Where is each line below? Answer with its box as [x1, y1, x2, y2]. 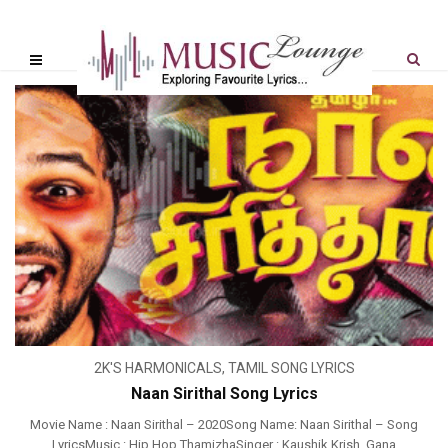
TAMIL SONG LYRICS [227, 360, 355, 377]
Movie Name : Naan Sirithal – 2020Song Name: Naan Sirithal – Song [30, 417, 418, 433]
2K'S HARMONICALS [93, 360, 222, 377]
